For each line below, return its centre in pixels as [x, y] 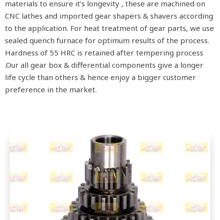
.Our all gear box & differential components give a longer [104, 65]
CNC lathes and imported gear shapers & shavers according [109, 16]
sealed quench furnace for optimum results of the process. [108, 40]
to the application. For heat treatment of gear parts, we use [110, 28]
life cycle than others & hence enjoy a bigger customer [100, 77]
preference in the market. [51, 89]
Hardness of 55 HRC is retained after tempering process [104, 53]
